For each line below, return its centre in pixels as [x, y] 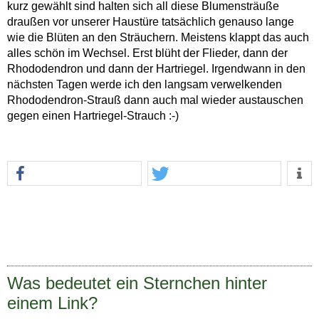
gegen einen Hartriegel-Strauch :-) [93, 116]
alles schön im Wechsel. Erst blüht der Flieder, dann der [147, 53]
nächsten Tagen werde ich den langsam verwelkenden [145, 85]
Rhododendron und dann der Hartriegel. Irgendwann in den [156, 69]
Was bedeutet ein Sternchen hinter [137, 283]
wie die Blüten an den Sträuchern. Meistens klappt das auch [158, 38]
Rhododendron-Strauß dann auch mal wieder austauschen [155, 100]
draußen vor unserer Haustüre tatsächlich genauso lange [151, 22]
